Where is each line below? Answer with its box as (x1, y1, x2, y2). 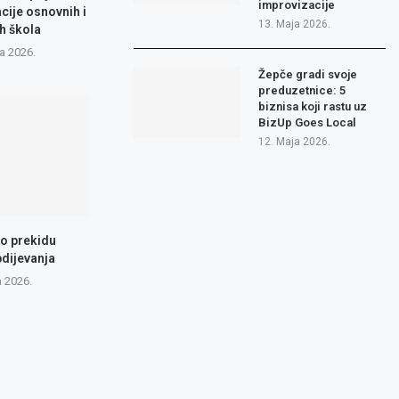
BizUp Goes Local (258, 116, 357, 130)
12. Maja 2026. (258, 135, 331, 149)
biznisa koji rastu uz (258, 100, 368, 114)
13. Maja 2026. (258, 18, 331, 31)
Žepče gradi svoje (258, 68, 358, 82)
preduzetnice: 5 (258, 84, 346, 98)
